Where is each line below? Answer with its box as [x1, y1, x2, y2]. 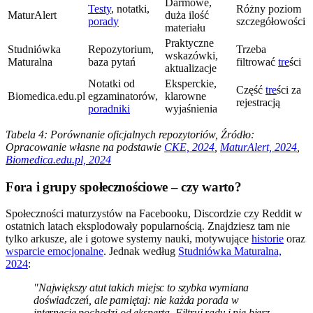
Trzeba [236, 43, 266, 56]
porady [88, 15, 119, 28]
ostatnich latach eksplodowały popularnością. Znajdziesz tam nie [6, 220, 290, 233]
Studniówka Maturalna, [178, 245, 282, 258]
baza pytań [88, 56, 136, 68]
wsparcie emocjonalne [6, 245, 103, 258]
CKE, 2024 [164, 141, 214, 154]
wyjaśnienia [165, 103, 217, 115]
